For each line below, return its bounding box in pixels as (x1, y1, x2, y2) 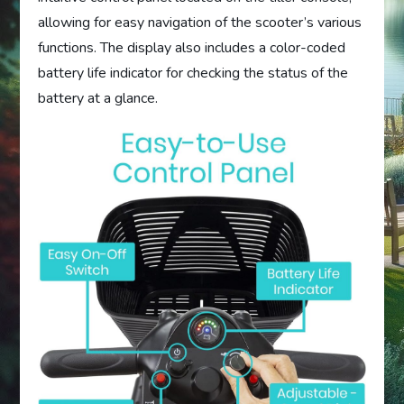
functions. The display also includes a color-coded (38, 38, 346, 59)
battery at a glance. (38, 88, 159, 109)
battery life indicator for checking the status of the (38, 63, 349, 84)
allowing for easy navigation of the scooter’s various (38, 13, 363, 33)
